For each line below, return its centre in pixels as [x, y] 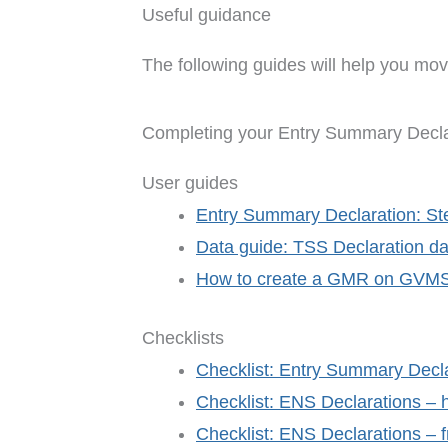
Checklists [183, 338]
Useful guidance [206, 15]
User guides [190, 183]
